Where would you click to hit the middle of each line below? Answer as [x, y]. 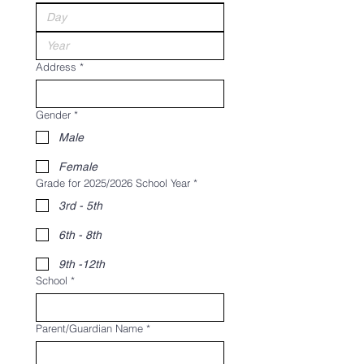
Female [78, 167]
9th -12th [82, 264]
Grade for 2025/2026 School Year [113, 183]
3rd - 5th [80, 206]
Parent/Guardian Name [89, 328]
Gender [53, 115]
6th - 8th [80, 235]
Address [56, 67]
